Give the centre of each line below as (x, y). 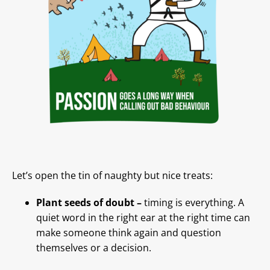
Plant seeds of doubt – (90, 203)
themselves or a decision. (94, 248)
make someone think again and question (129, 233)
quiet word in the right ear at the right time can (143, 218)
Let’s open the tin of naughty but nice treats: (112, 176)
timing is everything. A (194, 203)
